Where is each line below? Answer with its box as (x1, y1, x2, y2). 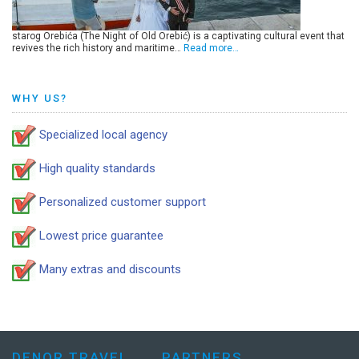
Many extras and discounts (36, 262, 181, 277)
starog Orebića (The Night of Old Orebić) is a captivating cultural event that (12, 30, 345, 42)
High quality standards (36, 161, 155, 176)
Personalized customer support (36, 195, 206, 210)
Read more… (184, 42, 239, 54)
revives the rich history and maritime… (12, 42, 184, 54)
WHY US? (12, 92, 67, 105)
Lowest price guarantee (36, 228, 163, 244)
